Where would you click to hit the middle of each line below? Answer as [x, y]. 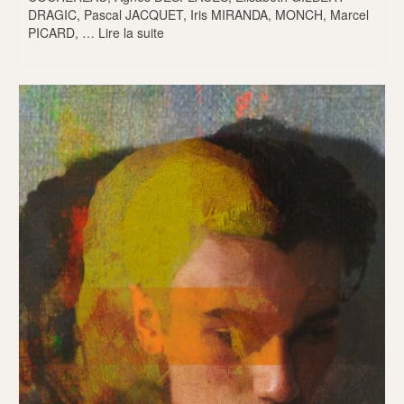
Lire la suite [131, 32]
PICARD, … [63, 32]
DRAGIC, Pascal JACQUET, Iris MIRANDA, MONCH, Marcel [198, 14]
